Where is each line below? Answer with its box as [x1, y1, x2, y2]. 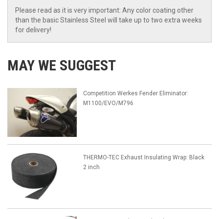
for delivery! [15, 26, 51, 34]
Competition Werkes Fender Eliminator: [83, 90, 188, 97]
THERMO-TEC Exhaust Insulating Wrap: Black [83, 154, 204, 161]
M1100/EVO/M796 [83, 100, 133, 107]
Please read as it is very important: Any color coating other [15, 6, 194, 15]
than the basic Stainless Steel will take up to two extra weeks [15, 16, 202, 24]
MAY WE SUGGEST [7, 57, 116, 74]
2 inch [83, 164, 100, 171]
